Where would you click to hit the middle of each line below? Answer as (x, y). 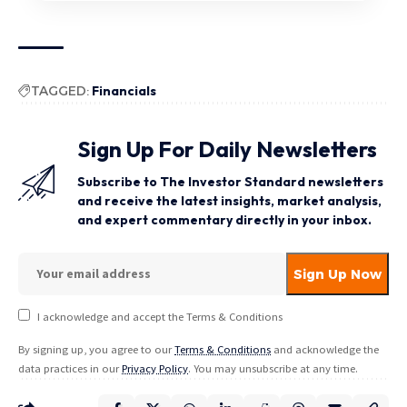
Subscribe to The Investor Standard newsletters (230, 182)
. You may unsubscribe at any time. (273, 369)
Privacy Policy (155, 369)
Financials (124, 91)
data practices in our (70, 369)
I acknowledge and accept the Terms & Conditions (159, 317)
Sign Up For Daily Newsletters (227, 149)
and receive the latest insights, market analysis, (229, 201)
